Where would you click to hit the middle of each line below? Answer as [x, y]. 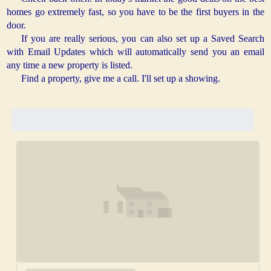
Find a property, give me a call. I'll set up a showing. [121, 79]
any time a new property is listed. [70, 65]
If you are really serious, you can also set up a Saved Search [143, 39]
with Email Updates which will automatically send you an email [135, 52]
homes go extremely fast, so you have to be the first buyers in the [135, 12]
